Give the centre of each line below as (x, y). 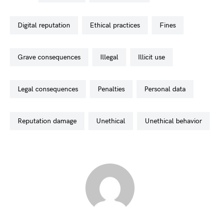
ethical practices (117, 25)
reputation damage (49, 121)
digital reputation (46, 25)
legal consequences (50, 89)
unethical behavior (176, 121)
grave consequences (52, 57)
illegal (110, 57)
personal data (167, 89)
